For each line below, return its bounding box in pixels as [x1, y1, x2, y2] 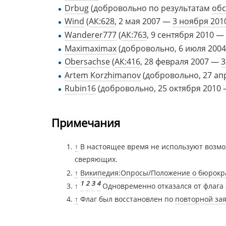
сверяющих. [75, 154, 118, 164]
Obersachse [64, 56, 110, 68]
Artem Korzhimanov [64, 69, 141, 81]
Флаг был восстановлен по [80, 194, 176, 204]
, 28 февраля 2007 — [140, 56, 221, 68]
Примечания [51, 115, 120, 131]
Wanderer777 [64, 29, 117, 41]
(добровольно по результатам [88, 2, 212, 14]
